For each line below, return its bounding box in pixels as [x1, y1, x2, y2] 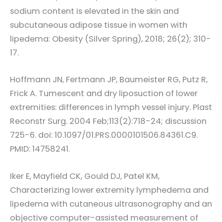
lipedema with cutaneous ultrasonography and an [10, 198, 212, 210]
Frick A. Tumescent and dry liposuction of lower [10, 88, 198, 100]
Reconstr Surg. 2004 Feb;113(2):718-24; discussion [10, 115, 207, 127]
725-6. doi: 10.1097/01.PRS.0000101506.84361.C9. [10, 129, 198, 141]
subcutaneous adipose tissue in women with [10, 19, 187, 31]
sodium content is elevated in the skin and [10, 5, 179, 17]
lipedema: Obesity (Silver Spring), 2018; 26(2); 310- [10, 33, 211, 45]
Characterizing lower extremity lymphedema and [10, 184, 209, 196]
